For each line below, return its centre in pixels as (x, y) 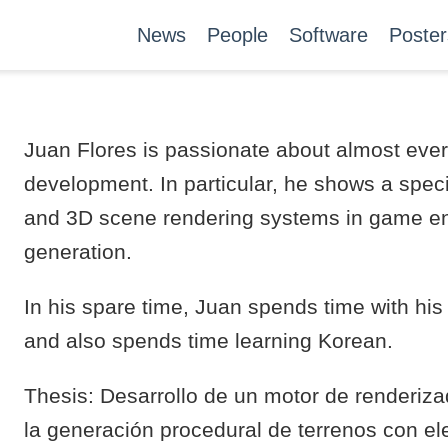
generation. (78, 251)
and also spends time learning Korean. (208, 340)
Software (328, 34)
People (237, 34)
